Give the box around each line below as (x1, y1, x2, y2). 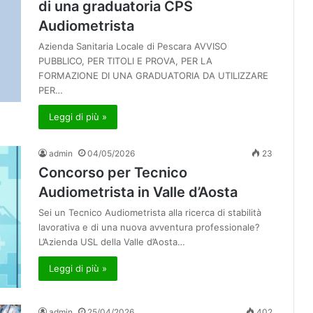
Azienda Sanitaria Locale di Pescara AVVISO (38, 41, 227, 52)
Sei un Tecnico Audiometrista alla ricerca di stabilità (38, 207, 261, 219)
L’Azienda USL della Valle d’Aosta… (38, 236, 185, 248)
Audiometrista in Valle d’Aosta (38, 184, 238, 201)
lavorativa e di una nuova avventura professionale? (38, 221, 260, 233)
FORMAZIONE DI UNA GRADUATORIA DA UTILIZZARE (38, 70, 268, 82)
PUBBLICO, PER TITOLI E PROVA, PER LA (38, 55, 212, 67)
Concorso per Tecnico (38, 164, 187, 182)
